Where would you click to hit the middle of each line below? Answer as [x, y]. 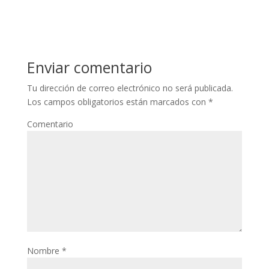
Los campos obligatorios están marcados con [117, 102]
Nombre [44, 251]
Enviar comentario [89, 67]
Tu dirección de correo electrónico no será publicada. [130, 88]
